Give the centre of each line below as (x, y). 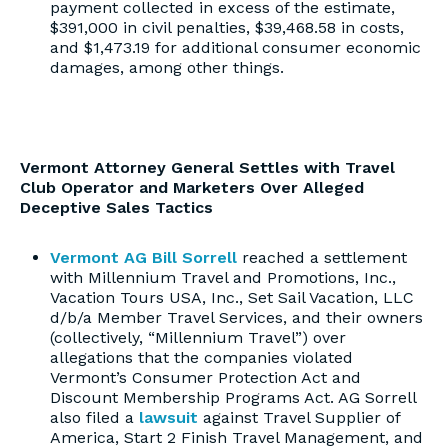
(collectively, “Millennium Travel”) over (198, 337)
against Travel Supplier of (299, 417)
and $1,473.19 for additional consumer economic (235, 47)
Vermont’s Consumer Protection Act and (205, 377)
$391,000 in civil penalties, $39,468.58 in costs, (227, 27)
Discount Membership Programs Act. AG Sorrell (233, 397)
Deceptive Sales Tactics (116, 207)
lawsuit (168, 417)
